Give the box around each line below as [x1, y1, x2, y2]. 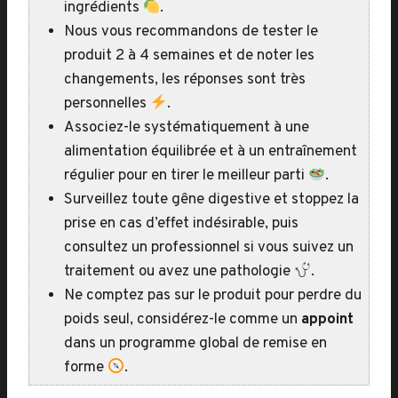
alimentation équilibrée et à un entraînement [64, 142, 357, 162]
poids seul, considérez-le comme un [64, 310, 301, 330]
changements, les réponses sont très [64, 70, 306, 90]
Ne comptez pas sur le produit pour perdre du [64, 286, 362, 306]
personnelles [64, 94, 150, 114]
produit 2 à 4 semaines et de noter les [64, 46, 314, 66]
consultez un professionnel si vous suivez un [64, 238, 354, 258]
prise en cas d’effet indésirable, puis [64, 214, 298, 234]
